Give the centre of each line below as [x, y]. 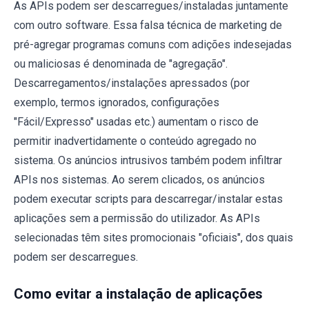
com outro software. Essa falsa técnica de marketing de [148, 25]
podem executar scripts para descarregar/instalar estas [148, 199]
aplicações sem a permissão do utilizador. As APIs [137, 218]
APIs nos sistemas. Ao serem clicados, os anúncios [139, 179]
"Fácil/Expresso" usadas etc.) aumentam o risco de [136, 121]
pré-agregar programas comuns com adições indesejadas [153, 44]
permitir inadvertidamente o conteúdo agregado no [135, 141]
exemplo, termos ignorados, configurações [117, 102]
